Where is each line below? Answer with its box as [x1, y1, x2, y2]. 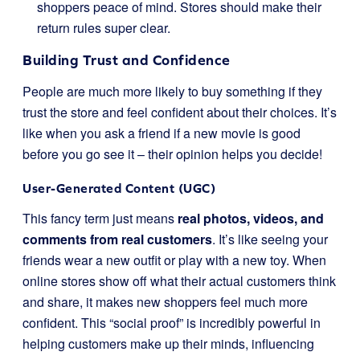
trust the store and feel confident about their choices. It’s [22, 103, 337, 121]
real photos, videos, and [178, 209, 324, 227]
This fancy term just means [22, 209, 178, 227]
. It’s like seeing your [212, 230, 328, 248]
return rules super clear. [37, 18, 170, 37]
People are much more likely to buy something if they [22, 82, 322, 100]
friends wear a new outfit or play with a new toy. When [22, 251, 326, 269]
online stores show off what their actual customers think [22, 272, 336, 290]
